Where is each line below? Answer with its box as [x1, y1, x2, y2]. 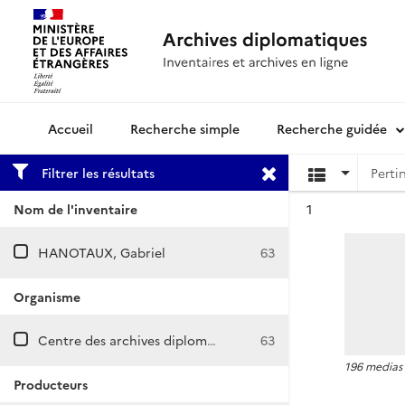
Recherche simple [130, 119, 240, 137]
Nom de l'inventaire [14, 200, 137, 218]
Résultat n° [323, 199, 389, 217]
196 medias [344, 358, 402, 373]
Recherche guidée [277, 119, 387, 137]
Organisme [14, 287, 80, 306]
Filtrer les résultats [42, 164, 155, 182]
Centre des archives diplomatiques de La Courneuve [38, 331, 207, 349]
